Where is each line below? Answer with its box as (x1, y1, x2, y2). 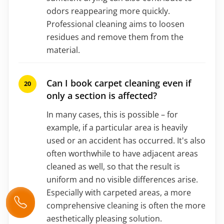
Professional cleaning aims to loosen (46, 18, 184, 29)
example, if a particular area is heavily (46, 121, 187, 133)
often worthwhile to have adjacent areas (46, 147, 198, 159)
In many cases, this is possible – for (46, 108, 178, 120)
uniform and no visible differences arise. (46, 173, 198, 185)
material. (46, 44, 80, 55)
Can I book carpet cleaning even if (46, 76, 191, 89)
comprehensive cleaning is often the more (46, 199, 205, 211)
